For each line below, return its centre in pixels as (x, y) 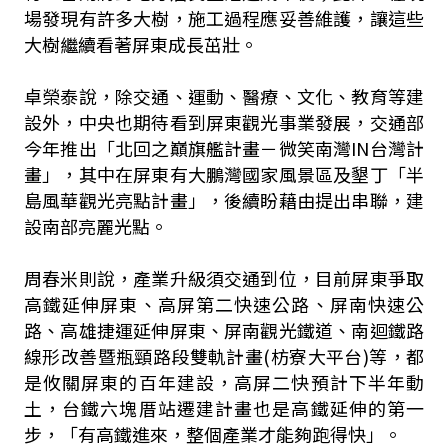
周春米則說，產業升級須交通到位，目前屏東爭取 (224, 278)
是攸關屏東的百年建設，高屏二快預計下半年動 (224, 382)
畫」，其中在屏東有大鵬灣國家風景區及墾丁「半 (224, 174)
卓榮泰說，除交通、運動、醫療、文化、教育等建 (224, 96)
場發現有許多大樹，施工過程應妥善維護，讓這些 (224, 18)
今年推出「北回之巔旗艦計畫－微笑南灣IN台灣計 (224, 148)
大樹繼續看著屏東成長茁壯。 (140, 44)
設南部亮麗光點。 (95, 226)
